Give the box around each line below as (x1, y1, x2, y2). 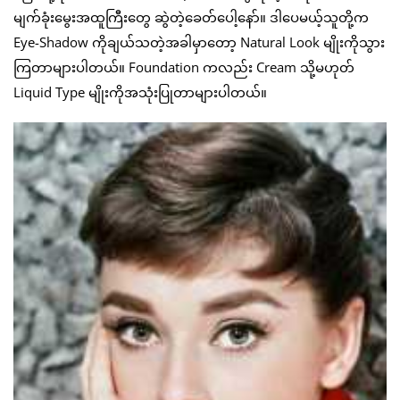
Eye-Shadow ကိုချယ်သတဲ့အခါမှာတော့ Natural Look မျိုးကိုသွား (13, 32, 385, 51)
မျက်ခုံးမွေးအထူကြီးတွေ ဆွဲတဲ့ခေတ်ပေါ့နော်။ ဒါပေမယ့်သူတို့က (13, 7, 369, 26)
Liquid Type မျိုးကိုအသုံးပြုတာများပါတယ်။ (13, 82, 267, 101)
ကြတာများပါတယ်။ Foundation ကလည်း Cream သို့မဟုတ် (13, 57, 354, 76)
